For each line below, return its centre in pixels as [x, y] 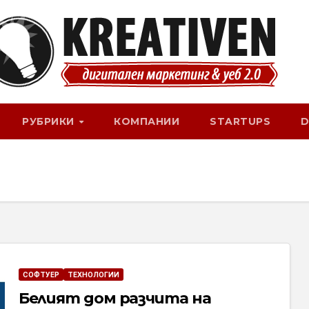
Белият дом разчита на [114, 298]
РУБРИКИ [50, 121]
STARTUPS [240, 121]
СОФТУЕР [41, 275]
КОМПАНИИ [147, 121]
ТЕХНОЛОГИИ [93, 275]
